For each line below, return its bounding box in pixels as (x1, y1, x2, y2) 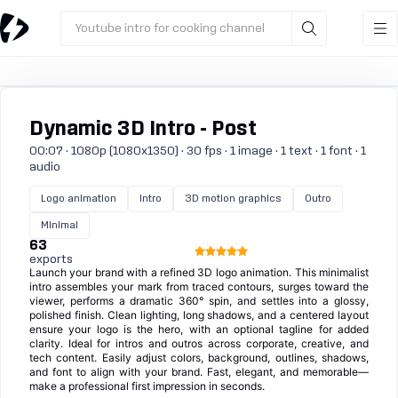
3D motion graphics (185, 194, 282, 203)
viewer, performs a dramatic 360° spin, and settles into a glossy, (29, 294, 369, 307)
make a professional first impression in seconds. (29, 379, 265, 393)
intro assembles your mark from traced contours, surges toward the (29, 280, 369, 293)
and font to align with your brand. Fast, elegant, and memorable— (29, 365, 369, 378)
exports (29, 253, 73, 266)
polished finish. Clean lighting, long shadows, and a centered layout (29, 308, 369, 322)
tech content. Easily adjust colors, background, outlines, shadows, (29, 351, 369, 364)
